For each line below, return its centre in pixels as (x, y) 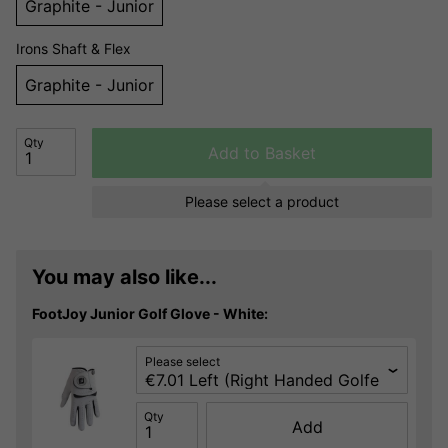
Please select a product (262, 202)
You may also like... (124, 277)
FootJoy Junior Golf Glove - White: (150, 313)
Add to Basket (262, 153)
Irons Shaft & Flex (73, 49)
